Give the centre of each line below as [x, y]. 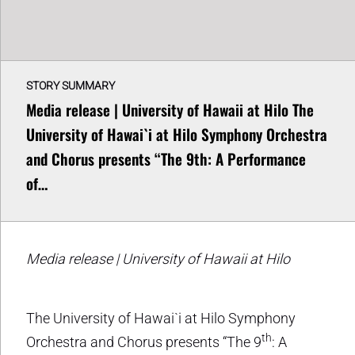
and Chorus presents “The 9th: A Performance [166, 158]
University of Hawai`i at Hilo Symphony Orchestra [177, 134]
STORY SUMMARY [71, 85]
